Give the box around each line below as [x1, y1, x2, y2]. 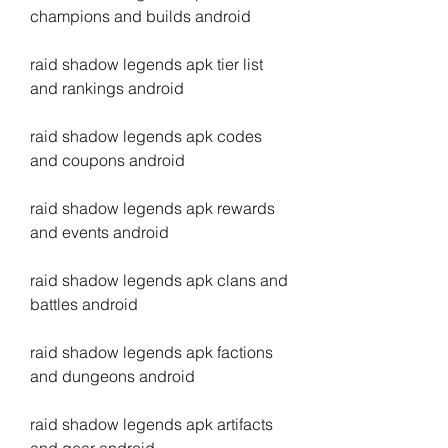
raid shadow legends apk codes [30, 126, 262, 146]
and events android [30, 222, 169, 242]
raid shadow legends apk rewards [30, 198, 275, 218]
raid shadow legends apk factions [30, 342, 273, 362]
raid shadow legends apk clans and [30, 270, 288, 290]
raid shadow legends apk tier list [30, 54, 263, 74]
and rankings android [30, 78, 184, 98]
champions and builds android [30, 6, 251, 26]
